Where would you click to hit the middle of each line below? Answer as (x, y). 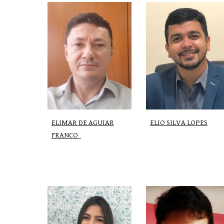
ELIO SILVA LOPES (179, 122)
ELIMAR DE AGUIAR (82, 122)
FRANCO (64, 135)
